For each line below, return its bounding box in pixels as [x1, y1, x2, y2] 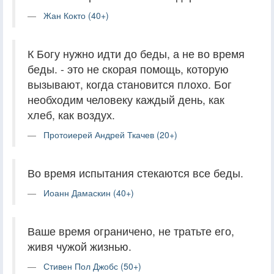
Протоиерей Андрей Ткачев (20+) [43, 128, 177, 141]
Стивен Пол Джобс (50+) [43, 259, 141, 272]
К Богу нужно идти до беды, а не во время [28, 45, 245, 61]
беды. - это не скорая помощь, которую [28, 61, 229, 76]
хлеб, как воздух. [28, 106, 115, 122]
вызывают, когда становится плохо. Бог [28, 76, 232, 92]
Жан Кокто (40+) [43, 9, 109, 21]
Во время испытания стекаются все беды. [28, 165, 243, 180]
